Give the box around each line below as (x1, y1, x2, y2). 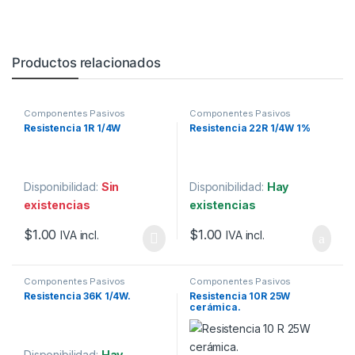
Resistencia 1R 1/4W (23, 121, 121, 134)
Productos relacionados (12, 55, 161, 71)
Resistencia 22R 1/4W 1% (189, 121, 311, 134)
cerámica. (189, 300, 241, 313)
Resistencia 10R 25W (189, 289, 291, 302)
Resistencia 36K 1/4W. (23, 289, 132, 302)
